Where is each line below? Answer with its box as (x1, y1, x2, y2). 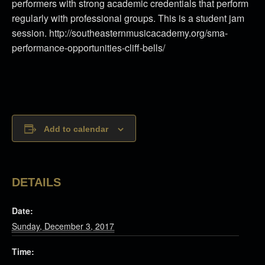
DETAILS (12, 176, 61, 189)
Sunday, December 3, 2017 (12, 220, 114, 232)
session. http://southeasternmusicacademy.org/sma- (12, 26, 228, 40)
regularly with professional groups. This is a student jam (12, 11, 244, 25)
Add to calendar (44, 124, 108, 134)
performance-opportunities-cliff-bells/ (12, 41, 165, 54)
